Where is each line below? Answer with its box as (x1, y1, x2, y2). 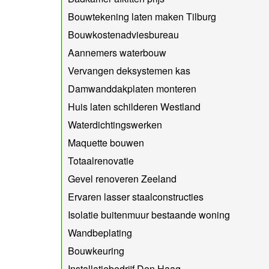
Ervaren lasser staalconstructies (68, 189, 204, 204)
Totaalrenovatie (68, 153, 134, 168)
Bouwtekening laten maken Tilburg (68, 9, 216, 23)
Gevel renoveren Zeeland (68, 171, 177, 186)
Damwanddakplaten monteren (68, 81, 196, 95)
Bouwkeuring (68, 243, 124, 258)
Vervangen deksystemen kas (68, 63, 190, 77)
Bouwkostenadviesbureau (68, 27, 179, 41)
